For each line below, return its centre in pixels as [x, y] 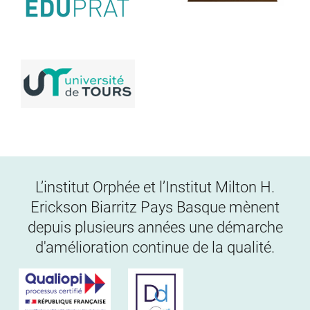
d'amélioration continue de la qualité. [155, 247]
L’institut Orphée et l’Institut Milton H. [155, 186]
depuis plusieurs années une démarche [155, 227]
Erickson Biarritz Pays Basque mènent [155, 207]
